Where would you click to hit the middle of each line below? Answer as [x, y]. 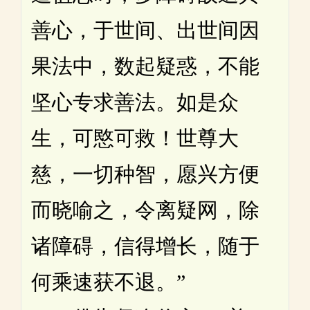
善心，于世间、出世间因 [145, 30]
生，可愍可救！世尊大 [135, 138]
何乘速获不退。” [108, 282]
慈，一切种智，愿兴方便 [145, 174]
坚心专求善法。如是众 [135, 102]
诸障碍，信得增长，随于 [145, 246]
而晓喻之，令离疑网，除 [145, 210]
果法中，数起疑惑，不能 [145, 66]
